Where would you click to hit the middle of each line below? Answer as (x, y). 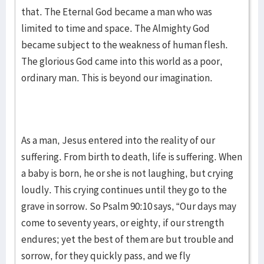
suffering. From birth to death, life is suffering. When (132, 157)
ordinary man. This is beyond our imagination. (118, 78)
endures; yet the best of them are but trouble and (128, 239)
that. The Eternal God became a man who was (117, 12)
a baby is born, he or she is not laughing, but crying (127, 173)
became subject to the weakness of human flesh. (125, 45)
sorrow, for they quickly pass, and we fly (106, 256)
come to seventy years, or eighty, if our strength (123, 223)
